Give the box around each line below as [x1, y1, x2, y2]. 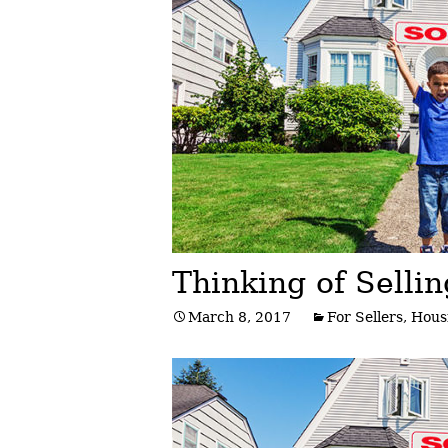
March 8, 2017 [188, 308, 291, 325]
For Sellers [327, 308, 403, 325]
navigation [171, 72, 347, 108]
